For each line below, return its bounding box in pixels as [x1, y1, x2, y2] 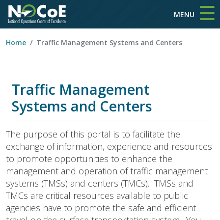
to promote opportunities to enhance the [6, 153, 172, 165]
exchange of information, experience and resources [6, 140, 212, 152]
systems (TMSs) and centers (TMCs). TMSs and [6, 177, 193, 189]
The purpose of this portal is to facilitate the [6, 128, 180, 140]
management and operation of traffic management [6, 165, 208, 177]
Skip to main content [109, 2, 180, 13]
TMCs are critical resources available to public [6, 190, 188, 201]
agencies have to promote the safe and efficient [6, 202, 196, 214]
